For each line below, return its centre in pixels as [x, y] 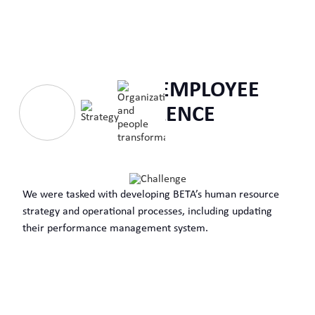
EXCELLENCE [157, 115]
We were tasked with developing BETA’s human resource [151, 194]
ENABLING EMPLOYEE [157, 90]
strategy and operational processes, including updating [147, 211]
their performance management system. [115, 228]
